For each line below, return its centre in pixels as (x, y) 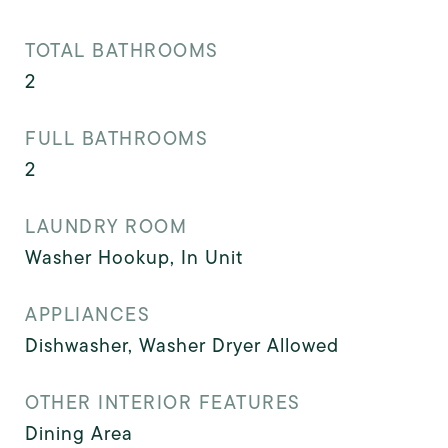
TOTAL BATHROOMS (122, 50)
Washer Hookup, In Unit (134, 257)
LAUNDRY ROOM (106, 226)
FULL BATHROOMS (116, 138)
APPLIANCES (87, 314)
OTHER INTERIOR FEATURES (163, 402)
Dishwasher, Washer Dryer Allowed (182, 345)
